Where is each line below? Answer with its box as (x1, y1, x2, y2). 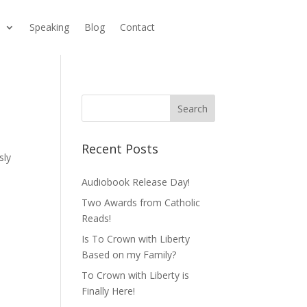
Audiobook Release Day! (82, 175, 191, 188)
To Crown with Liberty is (82, 269, 190, 282)
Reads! (82, 212, 112, 225)
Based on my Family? (82, 248, 177, 261)
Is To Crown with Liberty (82, 232, 191, 245)
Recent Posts (82, 140, 159, 157)
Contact (120, 21, 155, 34)
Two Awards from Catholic (82, 196, 201, 209)
